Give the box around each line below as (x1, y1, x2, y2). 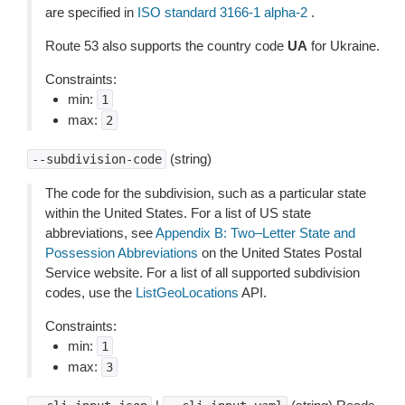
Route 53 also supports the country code (45, 38, 287, 53)
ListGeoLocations (136, 285, 239, 300)
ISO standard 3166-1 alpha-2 (137, 5, 307, 20)
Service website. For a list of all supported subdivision (45, 265, 360, 280)
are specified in (45, 5, 137, 20)
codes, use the (45, 285, 136, 300)
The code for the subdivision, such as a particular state (45, 185, 366, 201)
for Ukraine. (307, 38, 380, 53)
